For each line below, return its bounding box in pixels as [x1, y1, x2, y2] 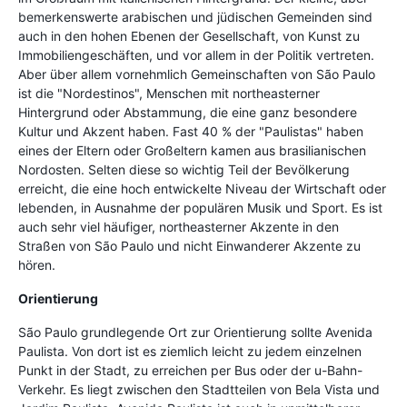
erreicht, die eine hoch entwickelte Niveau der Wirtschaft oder [18, 180, 386, 196]
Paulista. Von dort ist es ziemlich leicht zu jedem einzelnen [18, 342, 362, 359]
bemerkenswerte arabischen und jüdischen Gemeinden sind [18, 8, 372, 25]
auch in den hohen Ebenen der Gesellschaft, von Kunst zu [18, 27, 360, 44]
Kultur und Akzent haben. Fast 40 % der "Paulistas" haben [18, 123, 363, 139]
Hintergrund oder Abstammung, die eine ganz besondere [18, 104, 357, 120]
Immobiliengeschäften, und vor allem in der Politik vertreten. [18, 46, 374, 63]
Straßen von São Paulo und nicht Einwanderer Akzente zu [18, 237, 361, 253]
